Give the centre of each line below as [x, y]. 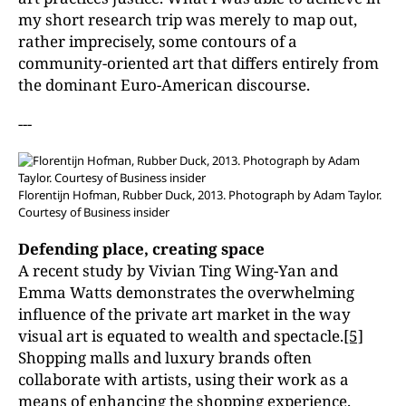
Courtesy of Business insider [94, 212]
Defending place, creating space [141, 249]
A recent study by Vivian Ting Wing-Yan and [178, 271]
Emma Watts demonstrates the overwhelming [186, 292]
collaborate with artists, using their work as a [184, 379]
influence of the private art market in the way [184, 314]
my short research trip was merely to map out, [188, 19]
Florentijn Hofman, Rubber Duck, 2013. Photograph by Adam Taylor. [200, 195]
